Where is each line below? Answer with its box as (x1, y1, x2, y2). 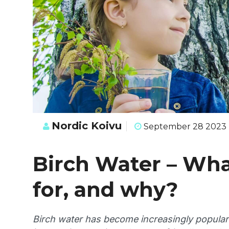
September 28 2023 (142, 121, 226, 131)
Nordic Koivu (52, 119, 122, 132)
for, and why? (33, 176, 178, 202)
